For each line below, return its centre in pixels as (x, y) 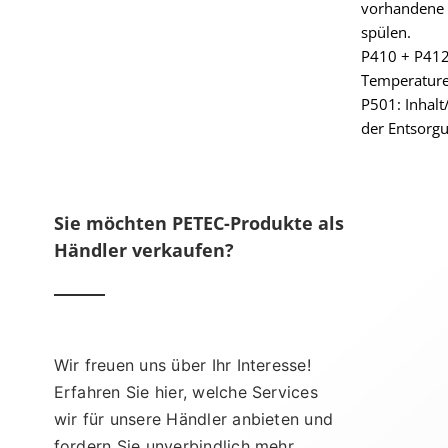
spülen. (385, 31)
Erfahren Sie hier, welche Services (185, 391)
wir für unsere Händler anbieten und (193, 418)
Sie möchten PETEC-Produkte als (198, 222)
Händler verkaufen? (143, 249)
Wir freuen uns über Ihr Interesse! (182, 364)
